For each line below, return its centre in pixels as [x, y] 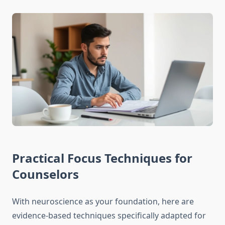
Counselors [45, 174]
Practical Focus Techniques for [102, 158]
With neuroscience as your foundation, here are [103, 202]
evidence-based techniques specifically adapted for [109, 216]
